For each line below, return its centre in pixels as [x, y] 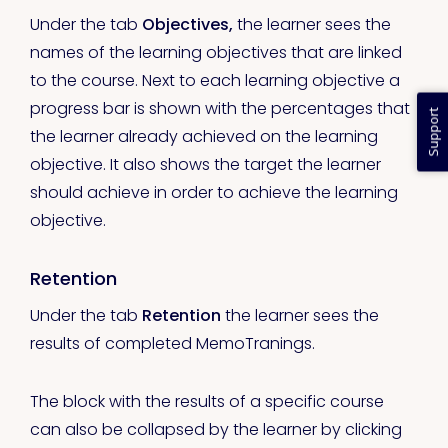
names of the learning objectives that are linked [216, 53]
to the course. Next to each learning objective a [215, 81]
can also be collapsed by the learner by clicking [216, 430]
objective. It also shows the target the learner [205, 165]
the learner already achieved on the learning [204, 137]
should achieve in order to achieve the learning [214, 193]
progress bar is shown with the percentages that [220, 109]
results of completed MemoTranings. [174, 344]
